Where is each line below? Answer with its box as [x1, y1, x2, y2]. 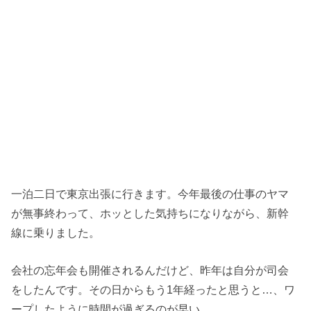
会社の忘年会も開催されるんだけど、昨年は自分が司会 [11, 264, 289, 277]
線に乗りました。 [11, 226, 101, 239]
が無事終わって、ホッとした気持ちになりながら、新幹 [11, 206, 289, 219]
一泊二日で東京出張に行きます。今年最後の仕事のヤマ [11, 187, 289, 200]
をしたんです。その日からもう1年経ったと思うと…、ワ [11, 283, 296, 296]
